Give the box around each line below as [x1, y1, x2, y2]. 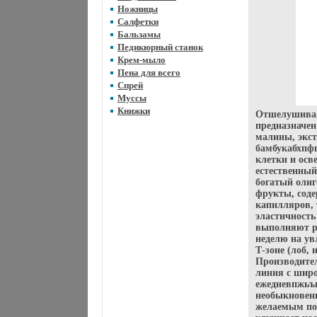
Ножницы [117, 4, 158, 14]
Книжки [117, 105, 150, 116]
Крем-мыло [117, 54, 166, 65]
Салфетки [117, 16, 158, 27]
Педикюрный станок [117, 42, 203, 52]
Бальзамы [117, 29, 161, 40]
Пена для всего [117, 67, 180, 78]
